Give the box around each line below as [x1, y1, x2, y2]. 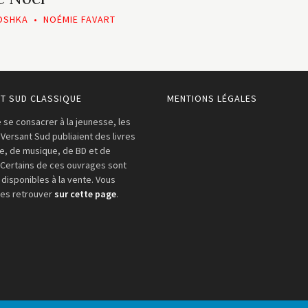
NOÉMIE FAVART [43, 13, 115, 25]
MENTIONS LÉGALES [166, 92, 257, 104]
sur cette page [54, 188, 117, 200]
